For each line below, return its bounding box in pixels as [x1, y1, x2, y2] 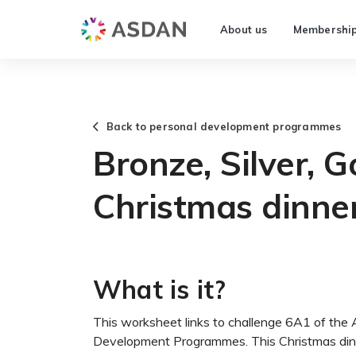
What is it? [93, 273, 226, 305]
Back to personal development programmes [99, 120, 342, 133]
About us [220, 23, 268, 36]
